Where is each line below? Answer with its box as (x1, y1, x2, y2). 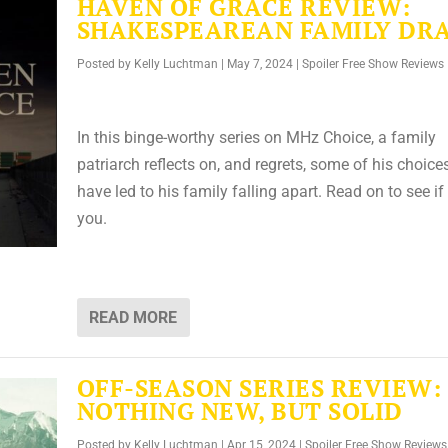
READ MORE (88, 307, 177, 327)
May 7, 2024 (226, 56, 293, 71)
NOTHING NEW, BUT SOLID (76, 394, 403, 427)
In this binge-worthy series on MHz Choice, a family (76, 128, 436, 148)
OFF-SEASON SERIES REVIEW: (76, 371, 442, 404)
